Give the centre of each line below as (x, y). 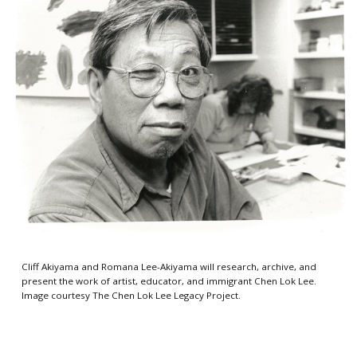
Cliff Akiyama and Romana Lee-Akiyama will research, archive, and (169, 267)
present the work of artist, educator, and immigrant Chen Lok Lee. (169, 281)
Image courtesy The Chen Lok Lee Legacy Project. (131, 296)
